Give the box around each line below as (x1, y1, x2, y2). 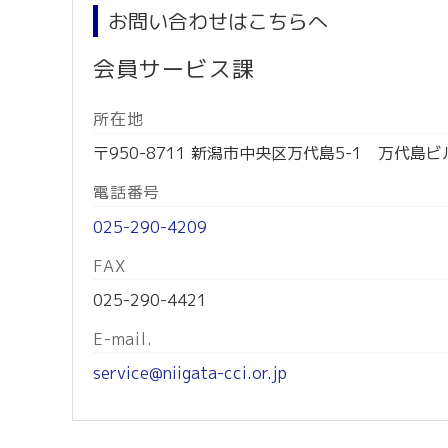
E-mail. (93, 327, 153, 350)
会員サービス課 (93, 53, 255, 85)
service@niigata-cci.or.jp (93, 361, 287, 384)
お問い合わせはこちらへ (108, 7, 328, 36)
